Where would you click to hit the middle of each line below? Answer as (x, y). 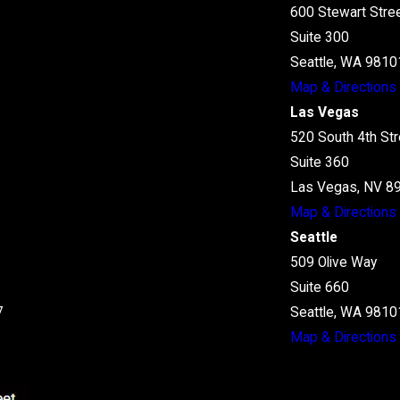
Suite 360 (320, 163)
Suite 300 (320, 38)
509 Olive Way (334, 263)
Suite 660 (320, 288)
